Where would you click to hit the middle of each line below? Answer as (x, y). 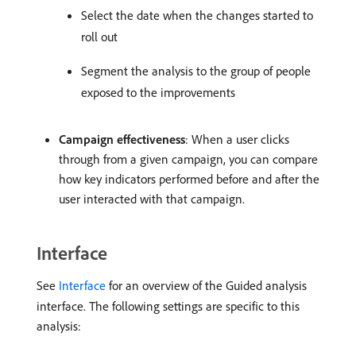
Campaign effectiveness (122, 139)
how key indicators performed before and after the (189, 179)
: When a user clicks (237, 139)
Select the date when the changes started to (197, 15)
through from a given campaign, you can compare (188, 159)
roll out (99, 37)
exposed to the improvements (158, 93)
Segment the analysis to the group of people (196, 71)
